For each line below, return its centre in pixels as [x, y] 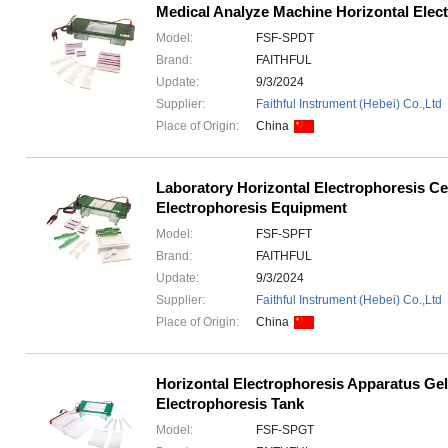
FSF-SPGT [285, 430]
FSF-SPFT [284, 234]
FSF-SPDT [285, 38]
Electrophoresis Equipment [251, 207]
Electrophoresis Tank [230, 403]
